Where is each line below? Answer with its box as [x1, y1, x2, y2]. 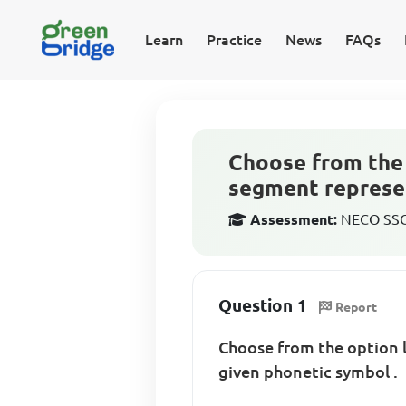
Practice [206, 32, 262, 48]
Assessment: [250, 211, 338, 227]
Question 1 [218, 295, 308, 315]
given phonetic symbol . [218, 362, 399, 381]
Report [335, 299, 378, 314]
